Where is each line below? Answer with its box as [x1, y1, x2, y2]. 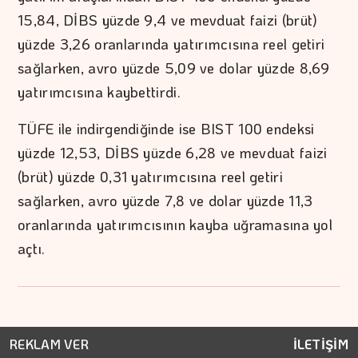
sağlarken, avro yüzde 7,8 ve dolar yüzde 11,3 [18, 191, 313, 211]
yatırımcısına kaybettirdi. [18, 82, 181, 102]
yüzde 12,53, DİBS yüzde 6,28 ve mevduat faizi [18, 143, 328, 163]
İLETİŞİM [292, 336, 348, 353]
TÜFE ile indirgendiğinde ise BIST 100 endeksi [18, 119, 315, 139]
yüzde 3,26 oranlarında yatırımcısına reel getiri [18, 34, 325, 54]
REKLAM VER [10, 336, 89, 353]
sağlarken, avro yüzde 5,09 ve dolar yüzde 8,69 [18, 58, 330, 78]
